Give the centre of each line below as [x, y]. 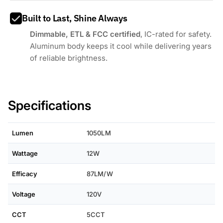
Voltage [24, 194]
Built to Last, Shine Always [75, 18]
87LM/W [100, 174]
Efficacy [25, 174]
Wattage [25, 154]
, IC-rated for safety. [176, 34]
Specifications [50, 106]
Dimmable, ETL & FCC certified [85, 34]
